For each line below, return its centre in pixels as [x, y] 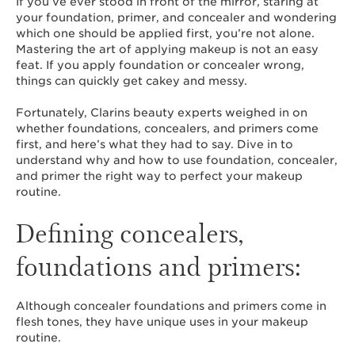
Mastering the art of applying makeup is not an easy [167, 49]
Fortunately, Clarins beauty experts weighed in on [162, 113]
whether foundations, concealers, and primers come [167, 128]
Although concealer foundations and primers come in [171, 306]
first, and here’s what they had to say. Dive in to [155, 144]
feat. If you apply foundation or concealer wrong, [160, 65]
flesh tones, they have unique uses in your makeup [162, 322]
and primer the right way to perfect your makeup [159, 176]
